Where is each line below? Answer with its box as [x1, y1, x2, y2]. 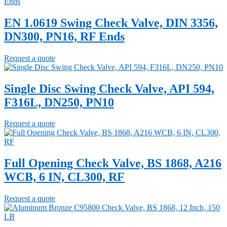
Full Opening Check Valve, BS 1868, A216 [4, 157, 221, 170]
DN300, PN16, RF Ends [4, 29, 125, 43]
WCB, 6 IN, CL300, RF [4, 170, 125, 184]
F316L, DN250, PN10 [4, 95, 114, 109]
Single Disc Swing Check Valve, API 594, [4, 82, 214, 95]
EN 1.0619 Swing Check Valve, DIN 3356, [4, 16, 218, 29]
